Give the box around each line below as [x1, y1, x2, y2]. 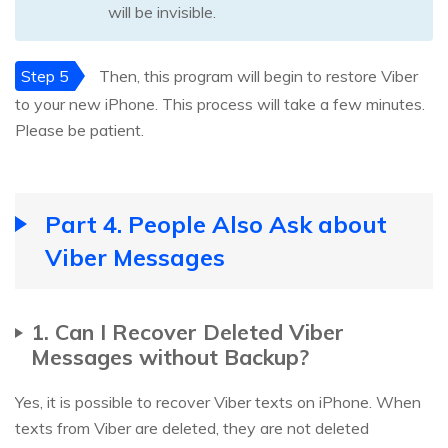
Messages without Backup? [31, 342, 309, 370]
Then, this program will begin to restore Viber [95, 65, 418, 86]
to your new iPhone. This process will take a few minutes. [15, 93, 425, 114]
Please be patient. [15, 119, 144, 140]
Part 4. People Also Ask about [45, 208, 387, 239]
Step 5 [21, 65, 69, 86]
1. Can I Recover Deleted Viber [31, 317, 344, 345]
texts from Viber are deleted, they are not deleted [15, 417, 369, 438]
